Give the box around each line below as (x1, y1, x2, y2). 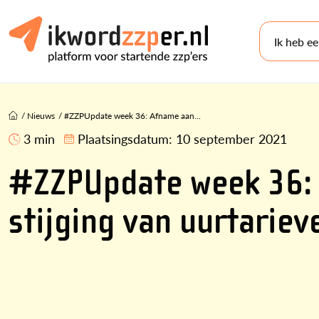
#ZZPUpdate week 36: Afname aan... (64, 110, 201, 122)
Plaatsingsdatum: (78, 130, 176, 147)
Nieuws (27, 110, 55, 122)
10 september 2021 (176, 130, 287, 147)
